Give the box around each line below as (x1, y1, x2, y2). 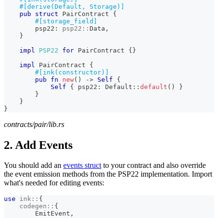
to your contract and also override (101, 161, 206, 170)
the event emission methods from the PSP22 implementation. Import (4, 170, 212, 179)
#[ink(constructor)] (35, 68, 109, 76)
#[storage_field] (35, 17, 97, 25)
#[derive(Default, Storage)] (19, 2, 125, 10)
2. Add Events (4, 138, 73, 151)
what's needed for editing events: (4, 179, 104, 187)
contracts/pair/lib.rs (4, 120, 64, 128)
